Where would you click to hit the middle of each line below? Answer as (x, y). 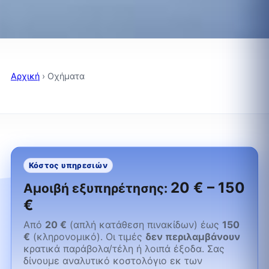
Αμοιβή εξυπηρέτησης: (97, 188)
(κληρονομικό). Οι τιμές (87, 236)
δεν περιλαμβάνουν (192, 236)
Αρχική (25, 76)
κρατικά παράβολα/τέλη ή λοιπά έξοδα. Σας (124, 248)
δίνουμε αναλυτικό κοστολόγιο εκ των (113, 260)
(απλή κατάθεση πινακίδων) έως (144, 224)
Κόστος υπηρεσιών (68, 165)
